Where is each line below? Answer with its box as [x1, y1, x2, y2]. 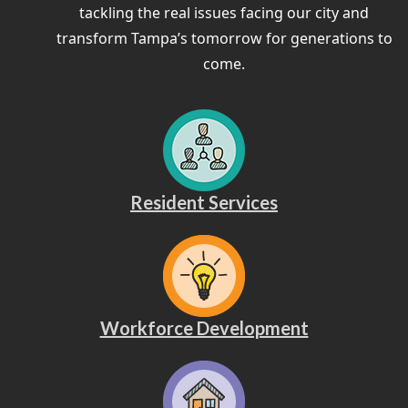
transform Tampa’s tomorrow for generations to [56, 27, 393, 48]
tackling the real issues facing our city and [79, 2, 369, 23]
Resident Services [130, 190, 278, 213]
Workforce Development [99, 316, 309, 339]
